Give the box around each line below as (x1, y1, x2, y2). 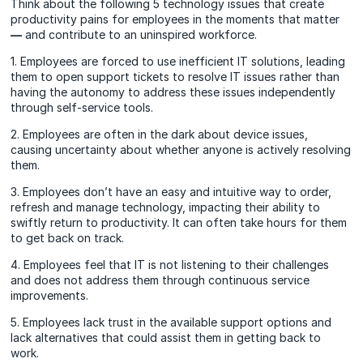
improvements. (11, 288, 89, 302)
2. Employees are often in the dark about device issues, (11, 126, 309, 141)
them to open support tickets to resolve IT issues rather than (11, 69, 340, 83)
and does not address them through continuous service (11, 272, 310, 287)
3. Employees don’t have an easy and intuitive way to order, (11, 184, 332, 199)
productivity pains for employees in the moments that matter (11, 11, 340, 26)
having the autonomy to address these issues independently (11, 84, 336, 99)
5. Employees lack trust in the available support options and (11, 314, 332, 329)
